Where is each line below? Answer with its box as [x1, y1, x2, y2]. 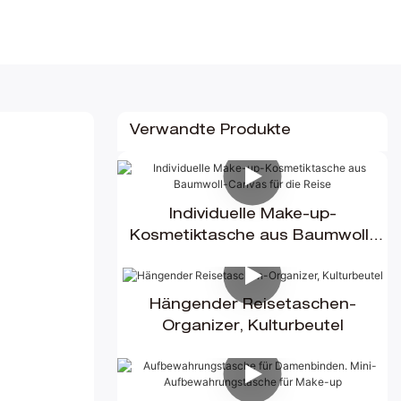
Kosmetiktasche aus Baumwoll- [129, 229, 376, 244]
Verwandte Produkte [129, 124, 291, 140]
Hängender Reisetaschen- [149, 299, 356, 314]
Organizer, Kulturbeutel [161, 320, 344, 336]
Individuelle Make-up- [168, 208, 337, 223]
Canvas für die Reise [172, 251, 333, 266]
